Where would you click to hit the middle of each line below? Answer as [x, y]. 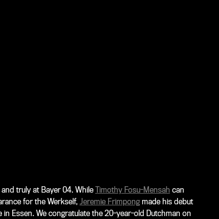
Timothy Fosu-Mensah [132, 190]
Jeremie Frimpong [109, 201]
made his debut [167, 201]
